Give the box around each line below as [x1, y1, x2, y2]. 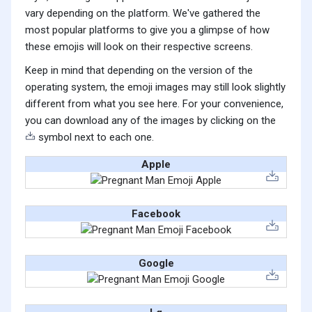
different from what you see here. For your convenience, [25, 97, 283, 111]
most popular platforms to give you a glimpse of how [25, 24, 270, 37]
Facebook [132, 208, 180, 221]
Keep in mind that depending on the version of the [25, 64, 253, 77]
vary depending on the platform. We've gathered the [25, 7, 260, 20]
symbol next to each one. [36, 131, 154, 144]
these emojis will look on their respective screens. [25, 40, 253, 54]
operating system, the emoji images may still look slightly [25, 81, 286, 94]
